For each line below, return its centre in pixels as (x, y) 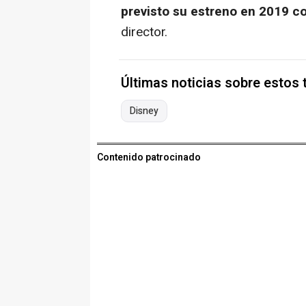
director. (144, 32)
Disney (144, 111)
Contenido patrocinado (149, 157)
